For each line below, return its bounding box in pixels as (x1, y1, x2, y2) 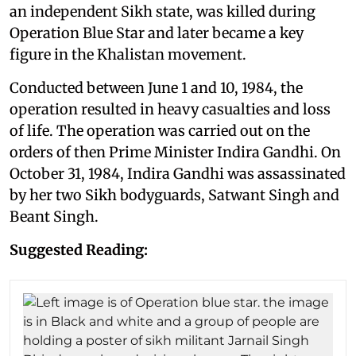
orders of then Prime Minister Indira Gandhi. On (10, 142, 341, 161)
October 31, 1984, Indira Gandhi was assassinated (10, 164, 346, 183)
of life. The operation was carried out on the (10, 121, 310, 140)
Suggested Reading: (10, 240, 148, 259)
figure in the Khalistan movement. (10, 44, 246, 64)
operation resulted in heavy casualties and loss (10, 99, 331, 118)
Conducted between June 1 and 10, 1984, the (10, 78, 303, 97)
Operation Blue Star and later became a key (10, 23, 304, 42)
